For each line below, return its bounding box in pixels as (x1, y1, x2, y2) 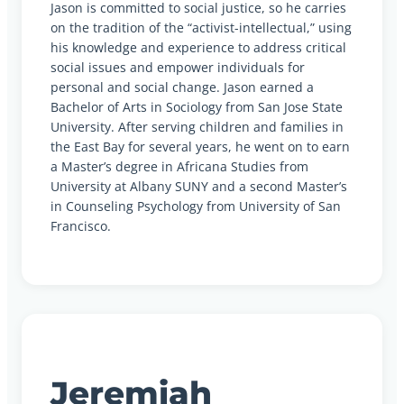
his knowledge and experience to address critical (50, 38, 346, 56)
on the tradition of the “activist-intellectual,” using (50, 18, 352, 36)
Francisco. (50, 216, 111, 234)
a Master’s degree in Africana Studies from (50, 157, 308, 175)
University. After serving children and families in (50, 117, 344, 135)
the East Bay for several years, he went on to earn (50, 137, 350, 155)
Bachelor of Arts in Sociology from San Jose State (50, 97, 343, 115)
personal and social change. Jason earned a (50, 78, 314, 96)
